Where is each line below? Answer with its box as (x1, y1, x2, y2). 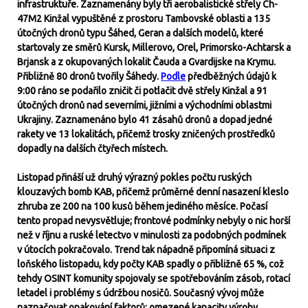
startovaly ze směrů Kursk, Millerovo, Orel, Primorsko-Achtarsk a (17, 42, 291, 53)
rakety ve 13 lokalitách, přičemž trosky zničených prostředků (17, 129, 275, 140)
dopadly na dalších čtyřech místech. (17, 143, 168, 154)
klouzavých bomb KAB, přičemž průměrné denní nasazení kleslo (17, 186, 289, 197)
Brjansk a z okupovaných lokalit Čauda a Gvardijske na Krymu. (17, 56, 276, 67)
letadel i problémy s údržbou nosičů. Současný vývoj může (17, 287, 264, 298)
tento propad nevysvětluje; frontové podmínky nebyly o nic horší (17, 215, 290, 226)
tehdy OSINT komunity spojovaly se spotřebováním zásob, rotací (17, 273, 290, 284)
